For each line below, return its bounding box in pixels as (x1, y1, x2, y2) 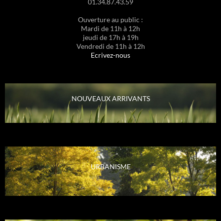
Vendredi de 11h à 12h (76, 42, 145, 51)
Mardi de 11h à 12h (81, 24, 140, 33)
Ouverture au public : (78, 15, 143, 24)
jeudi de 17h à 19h (82, 33, 139, 42)
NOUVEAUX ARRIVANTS (71, 94, 150, 103)
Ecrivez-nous (91, 51, 130, 60)
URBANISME (90, 162, 131, 171)
